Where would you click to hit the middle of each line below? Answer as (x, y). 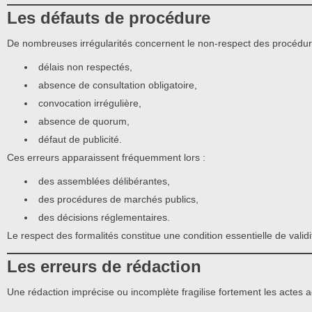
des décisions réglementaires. (104, 218)
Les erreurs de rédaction (104, 266)
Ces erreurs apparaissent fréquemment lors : (106, 158)
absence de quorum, (84, 122)
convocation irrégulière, (90, 103)
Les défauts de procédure (109, 17)
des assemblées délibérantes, (104, 181)
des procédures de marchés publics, (118, 200)
